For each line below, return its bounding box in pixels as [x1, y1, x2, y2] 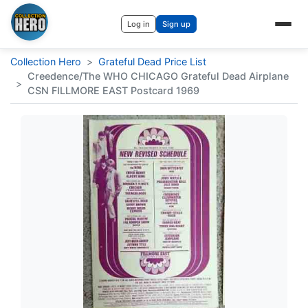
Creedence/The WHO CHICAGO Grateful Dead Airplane [27, 70, 289, 82]
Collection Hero [10, 56, 81, 67]
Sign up [162, 19, 190, 29]
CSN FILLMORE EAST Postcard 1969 [27, 85, 199, 96]
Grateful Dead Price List [98, 56, 206, 67]
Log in [127, 19, 150, 29]
